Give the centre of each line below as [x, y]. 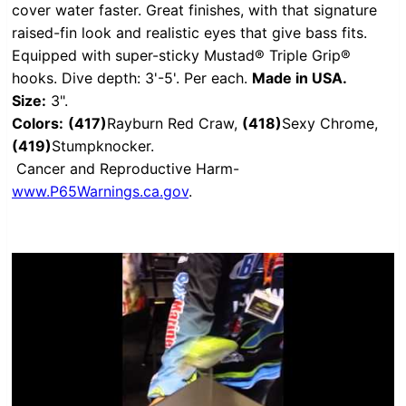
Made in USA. [300, 78]
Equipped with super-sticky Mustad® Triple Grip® [181, 56]
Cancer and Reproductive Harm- [128, 169]
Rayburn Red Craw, [174, 124]
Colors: [38, 124]
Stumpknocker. [103, 146]
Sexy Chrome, [330, 124]
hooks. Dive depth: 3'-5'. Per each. [132, 78]
